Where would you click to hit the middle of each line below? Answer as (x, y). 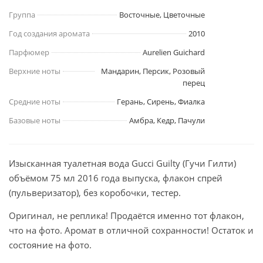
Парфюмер (29, 53)
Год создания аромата (49, 34)
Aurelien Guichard (174, 53)
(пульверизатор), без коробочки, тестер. (95, 193)
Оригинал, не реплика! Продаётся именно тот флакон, (127, 216)
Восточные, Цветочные (162, 15)
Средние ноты (35, 102)
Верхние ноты (35, 71)
